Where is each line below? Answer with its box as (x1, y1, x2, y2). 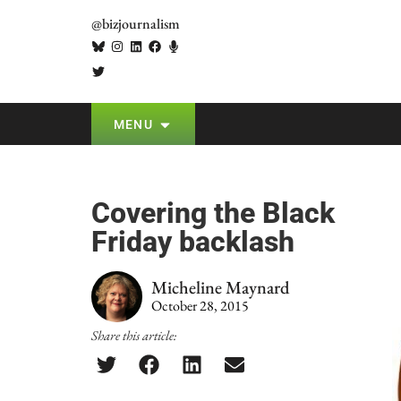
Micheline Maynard (151, 276, 289, 299)
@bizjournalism (91, 14, 180, 34)
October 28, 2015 (151, 296, 249, 315)
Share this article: (91, 327, 176, 344)
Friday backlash (91, 225, 294, 259)
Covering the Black (91, 196, 335, 230)
